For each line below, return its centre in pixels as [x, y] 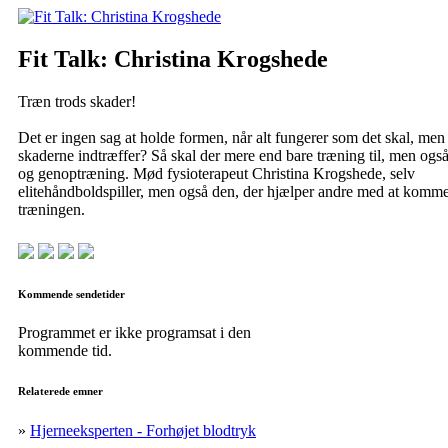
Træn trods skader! [77, 101]
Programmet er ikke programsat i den [134, 333]
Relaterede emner [60, 391]
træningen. [51, 209]
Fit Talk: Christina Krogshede [173, 58]
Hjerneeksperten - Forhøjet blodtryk [143, 431]
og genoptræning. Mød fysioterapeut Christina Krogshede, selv [216, 173]
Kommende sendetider [71, 293]
